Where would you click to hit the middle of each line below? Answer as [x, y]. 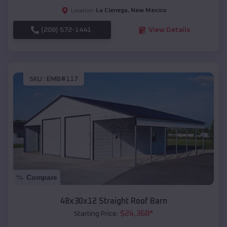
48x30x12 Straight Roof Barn [113, 201]
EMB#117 [62, 79]
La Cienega [111, 11]
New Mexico [148, 11]
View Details [169, 30]
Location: [83, 11]
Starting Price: [96, 214]
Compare [42, 178]
